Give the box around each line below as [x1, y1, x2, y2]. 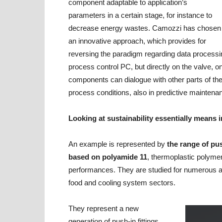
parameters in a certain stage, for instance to [68, 11, 212, 19]
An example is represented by [68, 140, 167, 148]
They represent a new [68, 204, 139, 213]
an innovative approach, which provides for [68, 37, 206, 45]
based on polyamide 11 [68, 153, 147, 161]
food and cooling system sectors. [68, 178, 175, 187]
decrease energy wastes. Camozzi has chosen [68, 24, 221, 32]
